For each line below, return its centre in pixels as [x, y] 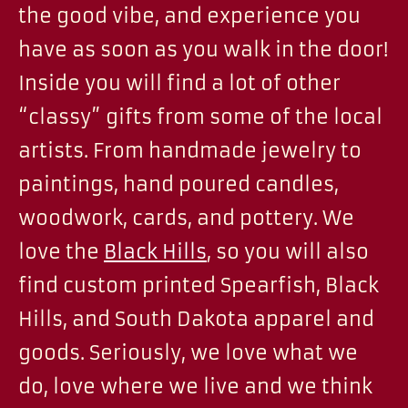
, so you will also [288, 252]
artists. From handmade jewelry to [190, 151]
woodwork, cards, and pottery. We [186, 218]
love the [61, 252]
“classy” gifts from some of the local [200, 117]
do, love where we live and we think [195, 387]
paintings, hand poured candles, [178, 184]
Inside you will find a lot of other [179, 83]
